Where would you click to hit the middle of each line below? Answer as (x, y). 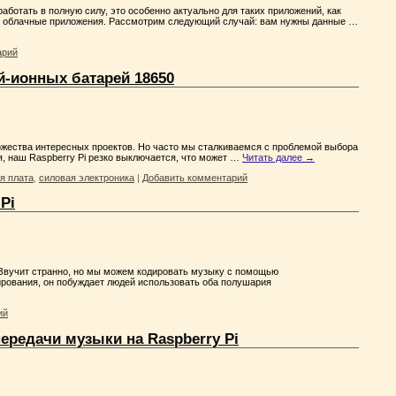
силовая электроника (87, 177)
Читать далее (274, 157)
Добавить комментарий (195, 177)
